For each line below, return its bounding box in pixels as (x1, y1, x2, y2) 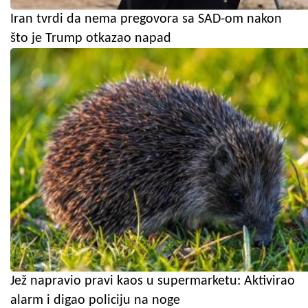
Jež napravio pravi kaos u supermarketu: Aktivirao (10, 274, 295, 289)
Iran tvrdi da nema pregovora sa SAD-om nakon (10, 12, 282, 27)
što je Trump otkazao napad (10, 32, 171, 46)
